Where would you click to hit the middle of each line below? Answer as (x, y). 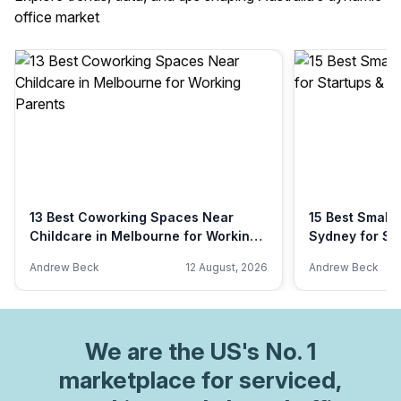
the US (205, 351)
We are (127, 351)
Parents (54, 255)
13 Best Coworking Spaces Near (132, 217)
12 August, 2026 (226, 267)
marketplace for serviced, (200, 380)
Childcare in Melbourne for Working (144, 236)
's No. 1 (279, 351)
